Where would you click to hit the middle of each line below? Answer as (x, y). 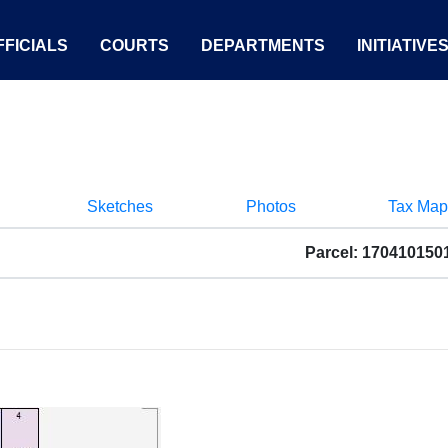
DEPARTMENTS (263, 45)
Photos (270, 206)
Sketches (120, 206)
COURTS (134, 45)
